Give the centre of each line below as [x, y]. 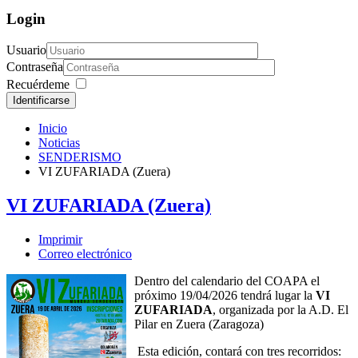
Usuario [26, 50]
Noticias [59, 143]
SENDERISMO [80, 157]
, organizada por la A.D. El [280, 310]
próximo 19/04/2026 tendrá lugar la [225, 296]
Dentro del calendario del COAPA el [227, 281]
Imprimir [60, 240]
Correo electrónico [85, 254]
